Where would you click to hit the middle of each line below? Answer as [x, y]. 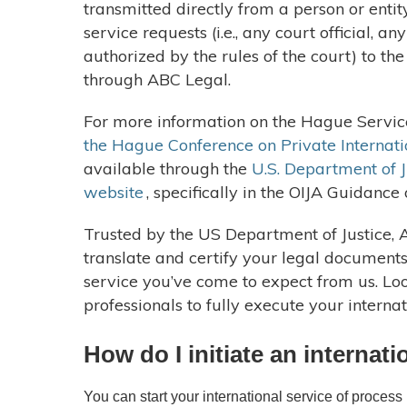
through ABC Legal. [159, 79]
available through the [168, 169]
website [114, 192]
